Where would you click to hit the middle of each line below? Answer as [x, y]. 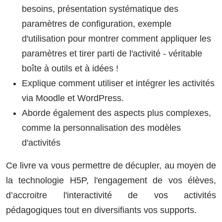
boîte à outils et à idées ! [70, 68]
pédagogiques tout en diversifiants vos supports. [101, 210]
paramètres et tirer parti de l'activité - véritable [112, 53]
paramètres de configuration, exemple [97, 24]
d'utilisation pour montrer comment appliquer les [116, 38]
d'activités [41, 142]
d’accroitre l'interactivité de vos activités [111, 195]
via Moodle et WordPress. [73, 98]
